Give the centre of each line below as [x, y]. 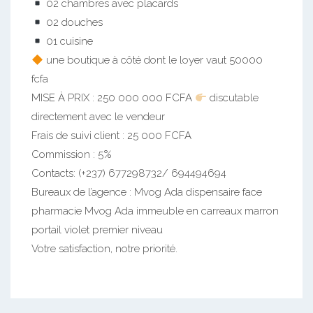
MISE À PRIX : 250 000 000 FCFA [113, 98]
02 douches [73, 22]
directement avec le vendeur [98, 117]
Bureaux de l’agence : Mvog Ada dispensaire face [147, 192]
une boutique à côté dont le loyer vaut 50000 [153, 60]
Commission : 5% [72, 154]
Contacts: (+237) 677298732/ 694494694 [129, 173]
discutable [233, 98]
